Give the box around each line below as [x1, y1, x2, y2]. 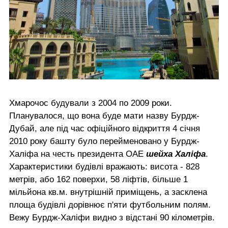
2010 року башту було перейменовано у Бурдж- [9, 136, 199, 146]
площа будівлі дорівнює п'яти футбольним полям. [9, 199, 211, 210]
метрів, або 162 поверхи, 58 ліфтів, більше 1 [9, 174, 188, 184]
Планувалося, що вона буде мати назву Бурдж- [9, 110, 199, 121]
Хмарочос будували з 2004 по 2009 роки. [9, 98, 172, 108]
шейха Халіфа [146, 149, 206, 159]
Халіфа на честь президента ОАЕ [9, 149, 146, 159]
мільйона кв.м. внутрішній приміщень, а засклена [9, 187, 207, 197]
